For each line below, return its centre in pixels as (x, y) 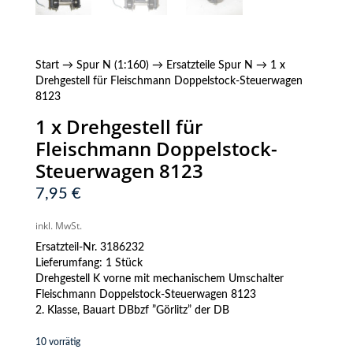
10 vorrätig (58, 342)
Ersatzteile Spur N (209, 66)
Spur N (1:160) (112, 66)
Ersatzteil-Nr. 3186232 (89, 248)
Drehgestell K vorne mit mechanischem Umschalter (159, 279)
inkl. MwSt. (58, 226)
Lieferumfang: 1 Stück (89, 264)
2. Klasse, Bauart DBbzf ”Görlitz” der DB (132, 311)
